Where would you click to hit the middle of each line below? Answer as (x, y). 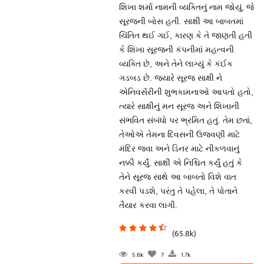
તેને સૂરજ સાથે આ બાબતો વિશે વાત (177, 177)
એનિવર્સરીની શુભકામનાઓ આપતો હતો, (186, 92)
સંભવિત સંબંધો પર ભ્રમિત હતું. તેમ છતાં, (185, 120)
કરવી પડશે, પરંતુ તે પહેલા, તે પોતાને (178, 191)
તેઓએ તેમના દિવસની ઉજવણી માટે (179, 134)
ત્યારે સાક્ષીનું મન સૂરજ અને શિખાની (179, 106)
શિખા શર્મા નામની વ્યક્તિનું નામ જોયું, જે (186, 7)
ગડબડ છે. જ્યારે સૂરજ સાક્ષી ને (170, 78)
